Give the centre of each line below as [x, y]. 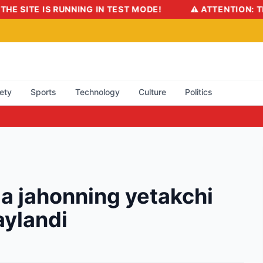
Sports [43, 92]
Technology [97, 92]
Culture [152, 92]
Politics [199, 92]
